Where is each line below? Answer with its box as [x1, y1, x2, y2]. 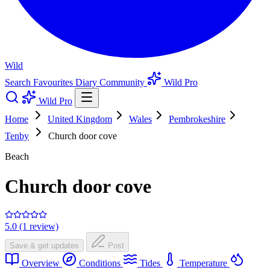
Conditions [77, 258, 123, 269]
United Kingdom [48, 114, 112, 125]
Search [5, 77, 33, 88]
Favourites [33, 77, 75, 88]
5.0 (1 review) [5, 221, 58, 232]
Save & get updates [10, 241, 79, 251]
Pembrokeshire [169, 114, 225, 125]
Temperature [177, 258, 230, 269]
